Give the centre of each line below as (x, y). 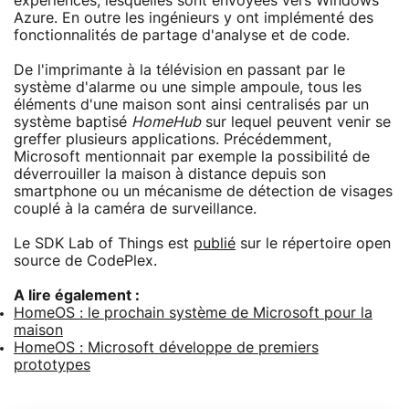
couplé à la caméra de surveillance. (135, 209)
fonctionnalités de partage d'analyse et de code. (182, 35)
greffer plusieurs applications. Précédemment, (173, 139)
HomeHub (166, 122)
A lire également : (77, 295)
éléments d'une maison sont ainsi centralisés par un (191, 105)
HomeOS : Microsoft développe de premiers (166, 347)
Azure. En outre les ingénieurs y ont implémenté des (194, 18)
